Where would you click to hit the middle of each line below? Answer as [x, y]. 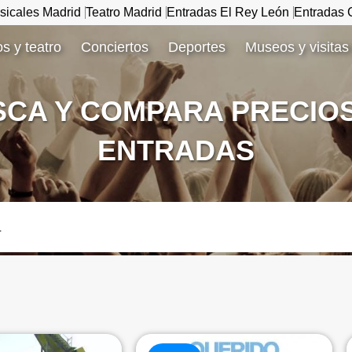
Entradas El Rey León [228, 12]
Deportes [197, 47]
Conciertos [115, 47]
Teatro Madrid [124, 12]
